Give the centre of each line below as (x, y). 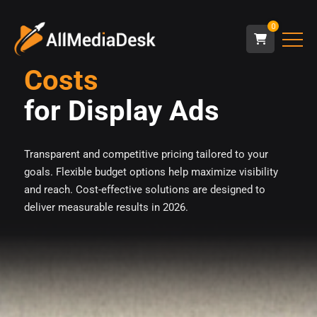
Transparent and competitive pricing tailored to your (146, 154)
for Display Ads (121, 111)
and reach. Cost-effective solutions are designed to (144, 190)
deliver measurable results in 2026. (106, 207)
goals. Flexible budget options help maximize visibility (151, 172)
